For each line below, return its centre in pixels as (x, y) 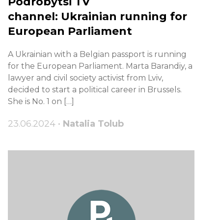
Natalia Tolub (93, 124)
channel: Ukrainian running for (97, 17)
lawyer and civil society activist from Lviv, (85, 78)
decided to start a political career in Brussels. (95, 90)
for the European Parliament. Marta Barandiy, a (100, 66)
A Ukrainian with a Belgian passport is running (97, 55)
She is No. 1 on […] (41, 102)
